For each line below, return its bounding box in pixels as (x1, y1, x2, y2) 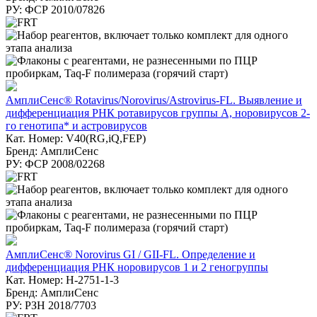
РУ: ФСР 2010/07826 (6, 3, 105, 16)
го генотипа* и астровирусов (6, 119, 147, 132)
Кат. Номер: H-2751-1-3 (6, 273, 119, 286)
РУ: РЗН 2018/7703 (6, 299, 96, 311)
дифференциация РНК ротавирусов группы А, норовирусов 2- (6, 106, 310, 119)
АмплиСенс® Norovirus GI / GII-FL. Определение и (6, 248, 255, 260)
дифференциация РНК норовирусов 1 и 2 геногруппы (6, 260, 268, 273)
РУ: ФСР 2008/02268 (6, 157, 105, 170)
